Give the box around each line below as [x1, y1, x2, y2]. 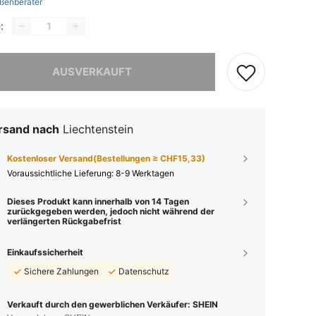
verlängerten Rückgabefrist [7, 216, 121, 226]
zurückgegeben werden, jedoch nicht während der [7, 206, 214, 217]
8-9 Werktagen [116, 168, 174, 178]
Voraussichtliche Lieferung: [7, 168, 116, 178]
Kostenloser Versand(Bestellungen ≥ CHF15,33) [7, 153, 205, 164]
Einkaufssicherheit [7, 247, 83, 257]
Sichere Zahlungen [24, 266, 99, 276]
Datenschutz [119, 266, 169, 276]
